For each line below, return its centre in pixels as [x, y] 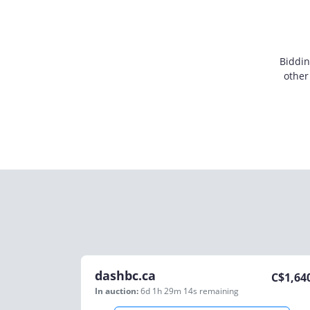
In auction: [117, 291]
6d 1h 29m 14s [170, 291]
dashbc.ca [125, 275]
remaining [219, 291]
